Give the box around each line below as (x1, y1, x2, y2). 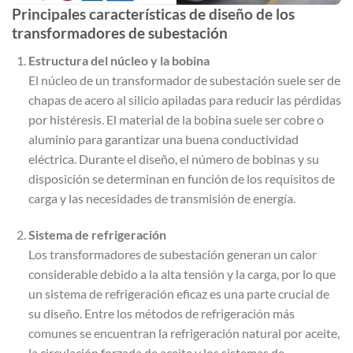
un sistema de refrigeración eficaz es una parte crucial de (28, 285, 329, 301)
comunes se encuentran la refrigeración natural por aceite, (28, 325, 340, 340)
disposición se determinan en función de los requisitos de (28, 170, 335, 186)
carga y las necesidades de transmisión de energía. (28, 190, 295, 206)
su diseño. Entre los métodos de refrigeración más (28, 305, 295, 321)
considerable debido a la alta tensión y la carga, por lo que (28, 266, 336, 281)
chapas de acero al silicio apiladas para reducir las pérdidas (28, 91, 341, 107)
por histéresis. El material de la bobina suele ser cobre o (28, 111, 324, 127)
